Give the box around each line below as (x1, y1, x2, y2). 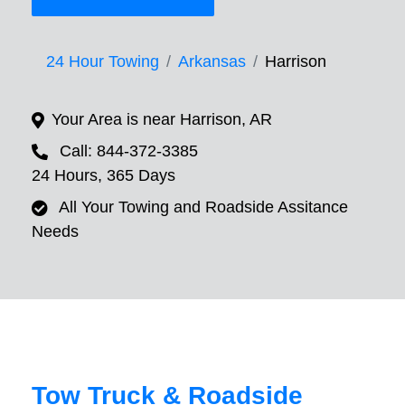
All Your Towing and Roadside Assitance (59, 198, 348, 217)
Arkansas (178, 52, 246, 71)
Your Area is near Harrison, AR (52, 110, 272, 129)
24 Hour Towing (46, 52, 159, 71)
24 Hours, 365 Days (32, 166, 175, 185)
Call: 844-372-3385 (60, 142, 198, 161)
